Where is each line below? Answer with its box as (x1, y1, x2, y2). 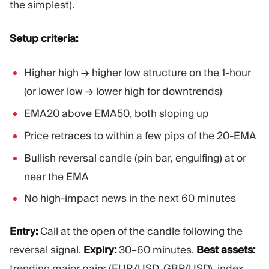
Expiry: (83, 243, 116, 257)
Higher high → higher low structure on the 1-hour (24, 65, 251, 79)
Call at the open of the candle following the (38, 225, 243, 238)
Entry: (10, 225, 38, 238)
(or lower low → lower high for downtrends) (24, 84, 222, 98)
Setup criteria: (10, 32, 78, 46)
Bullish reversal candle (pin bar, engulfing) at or (24, 151, 246, 165)
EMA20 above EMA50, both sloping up (24, 106, 209, 120)
